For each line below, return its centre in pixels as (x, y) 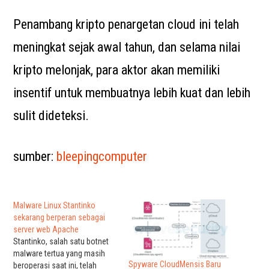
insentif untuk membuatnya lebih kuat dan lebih (132, 93)
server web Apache (46, 229)
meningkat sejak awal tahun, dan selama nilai (127, 47)
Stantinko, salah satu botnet (61, 241)
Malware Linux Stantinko (55, 205)
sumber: (35, 156)
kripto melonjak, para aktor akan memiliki (117, 70)
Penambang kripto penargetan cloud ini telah (126, 24)
